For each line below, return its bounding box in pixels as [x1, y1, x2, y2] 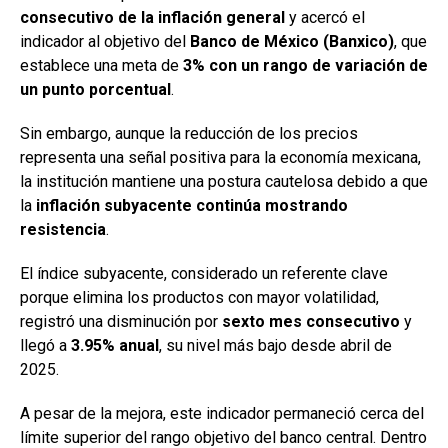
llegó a [20, 335, 71, 355]
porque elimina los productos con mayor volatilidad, [20, 287, 379, 307]
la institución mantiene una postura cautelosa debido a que [20, 171, 428, 191]
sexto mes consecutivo [222, 311, 400, 331]
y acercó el [285, 7, 365, 27]
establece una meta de [20, 55, 183, 75]
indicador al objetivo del [20, 31, 190, 51]
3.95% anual [71, 335, 159, 355]
